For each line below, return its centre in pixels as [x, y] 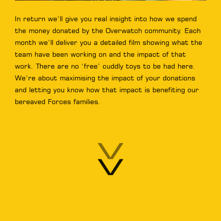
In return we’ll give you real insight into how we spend [106, 19]
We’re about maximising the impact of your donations [105, 78]
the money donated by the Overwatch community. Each [108, 31]
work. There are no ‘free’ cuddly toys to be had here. [105, 66]
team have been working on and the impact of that [100, 55]
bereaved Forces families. [58, 102]
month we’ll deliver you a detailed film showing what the [109, 43]
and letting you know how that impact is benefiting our [107, 90]
